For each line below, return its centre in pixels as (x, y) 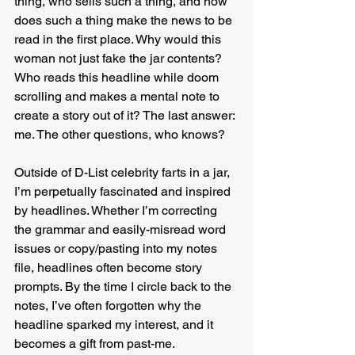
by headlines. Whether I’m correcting (117, 210)
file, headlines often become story (110, 267)
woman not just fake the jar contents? (120, 58)
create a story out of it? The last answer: (126, 115)
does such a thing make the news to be (125, 20)
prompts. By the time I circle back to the (124, 286)
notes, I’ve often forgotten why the (109, 305)
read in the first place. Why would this (119, 39)
